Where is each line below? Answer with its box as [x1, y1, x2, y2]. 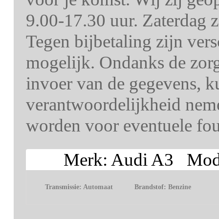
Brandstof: [134, 183, 169, 191]
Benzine [168, 183, 192, 191]
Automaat [83, 183, 113, 191]
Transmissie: [45, 183, 84, 191]
